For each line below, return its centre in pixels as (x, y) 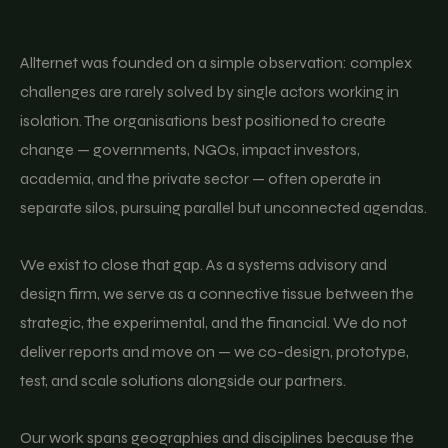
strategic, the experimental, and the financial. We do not (213, 322)
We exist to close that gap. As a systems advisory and (203, 264)
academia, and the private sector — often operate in (200, 178)
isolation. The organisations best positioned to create (203, 120)
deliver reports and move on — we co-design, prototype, (214, 351)
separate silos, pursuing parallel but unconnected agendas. (223, 207)
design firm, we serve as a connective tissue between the (217, 293)
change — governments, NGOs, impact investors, (190, 149)
